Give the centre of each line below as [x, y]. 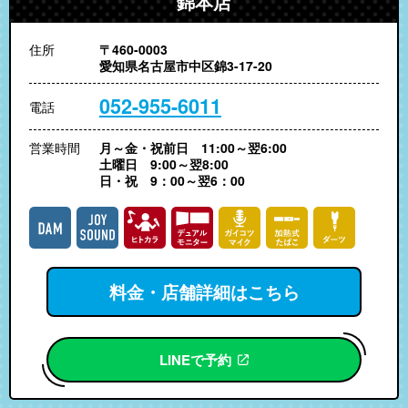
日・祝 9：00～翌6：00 [172, 180]
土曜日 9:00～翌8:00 [164, 163]
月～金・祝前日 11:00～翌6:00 [193, 147]
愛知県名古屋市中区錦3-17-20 [186, 65]
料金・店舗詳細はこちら [204, 291]
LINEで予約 [195, 359]
